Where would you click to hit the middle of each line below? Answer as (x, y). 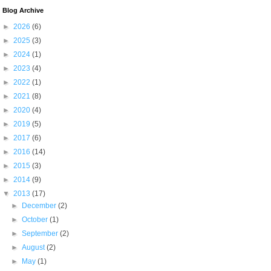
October (35, 220)
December (40, 206)
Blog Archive (23, 10)
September (41, 233)
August (34, 247)
